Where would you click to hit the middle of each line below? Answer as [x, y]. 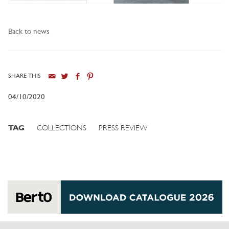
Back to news [29, 32]
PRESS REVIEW [123, 128]
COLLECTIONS [62, 128]
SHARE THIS [25, 76]
